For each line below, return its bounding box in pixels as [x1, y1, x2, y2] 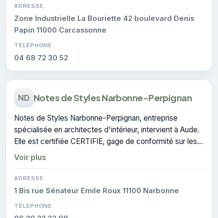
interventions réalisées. [14, 148, 91, 158]
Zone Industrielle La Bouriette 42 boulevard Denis [14, 14, 194, 23]
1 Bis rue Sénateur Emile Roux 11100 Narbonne [14, 186, 179, 195]
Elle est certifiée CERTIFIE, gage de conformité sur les [14, 136, 197, 146]
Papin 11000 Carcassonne [14, 25, 107, 35]
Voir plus [14, 152, 46, 162]
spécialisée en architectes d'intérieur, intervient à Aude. [14, 125, 200, 134]
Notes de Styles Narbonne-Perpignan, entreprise [14, 113, 178, 123]
